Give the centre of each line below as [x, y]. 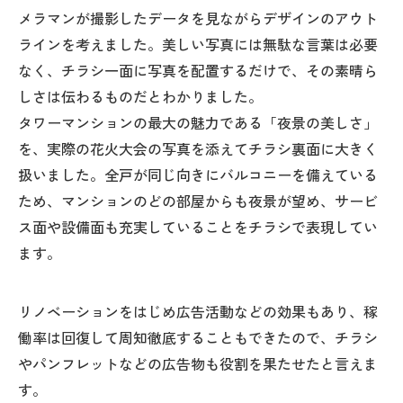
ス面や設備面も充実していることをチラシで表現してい [198, 227]
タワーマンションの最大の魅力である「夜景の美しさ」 [198, 123]
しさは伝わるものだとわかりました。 [140, 97]
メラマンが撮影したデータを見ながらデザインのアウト [198, 18]
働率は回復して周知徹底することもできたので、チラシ [198, 338]
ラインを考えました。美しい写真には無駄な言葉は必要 [198, 45]
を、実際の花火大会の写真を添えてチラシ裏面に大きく [198, 149]
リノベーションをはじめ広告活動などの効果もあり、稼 [198, 312]
